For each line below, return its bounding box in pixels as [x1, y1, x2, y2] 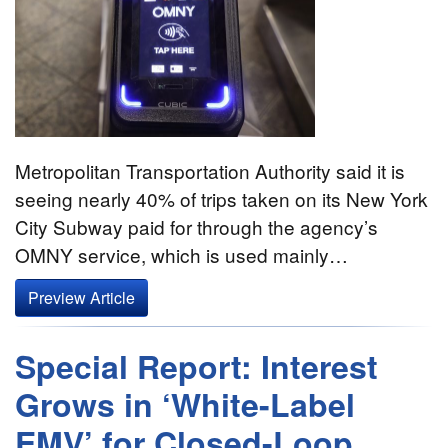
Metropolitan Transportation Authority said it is [15, 157, 405, 185]
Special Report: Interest [15, 343, 378, 390]
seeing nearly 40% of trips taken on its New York [15, 185, 428, 213]
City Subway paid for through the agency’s [15, 213, 378, 241]
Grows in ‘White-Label [15, 381, 355, 428]
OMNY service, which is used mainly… [15, 241, 348, 269]
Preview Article [28, 286, 135, 310]
